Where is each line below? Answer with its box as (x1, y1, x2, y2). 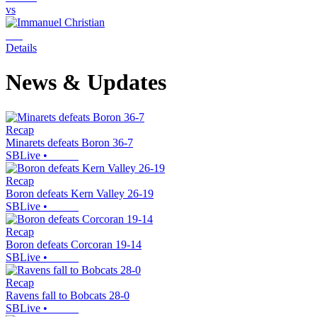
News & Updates (6, 69, 166, 96)
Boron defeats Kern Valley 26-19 (6, 187, 154, 200)
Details (6, 42, 37, 54)
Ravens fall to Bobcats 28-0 (6, 289, 129, 301)
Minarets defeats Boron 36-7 (6, 136, 133, 149)
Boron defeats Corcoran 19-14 (6, 238, 142, 250)
